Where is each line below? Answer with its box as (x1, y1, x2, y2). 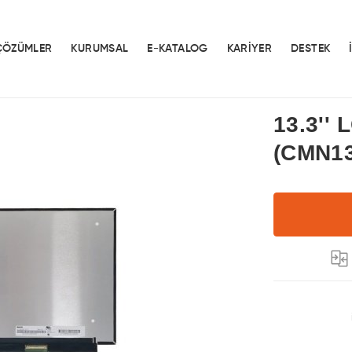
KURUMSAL (71, 43, 129, 54)
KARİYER (226, 43, 273, 54)
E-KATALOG (147, 43, 208, 54)
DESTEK (291, 43, 331, 54)
